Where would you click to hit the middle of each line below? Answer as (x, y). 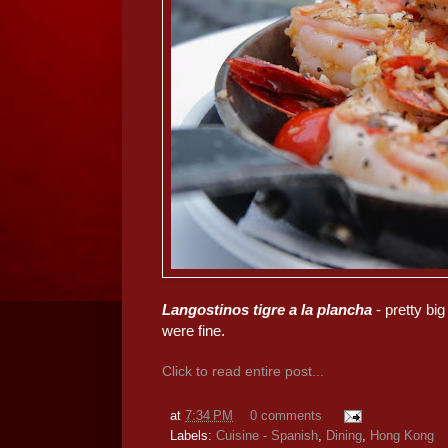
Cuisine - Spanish (267, 435)
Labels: (193, 435)
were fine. (193, 330)
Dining (344, 435)
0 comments (285, 415)
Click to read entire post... (243, 370)
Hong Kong (402, 435)
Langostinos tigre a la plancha (267, 309)
